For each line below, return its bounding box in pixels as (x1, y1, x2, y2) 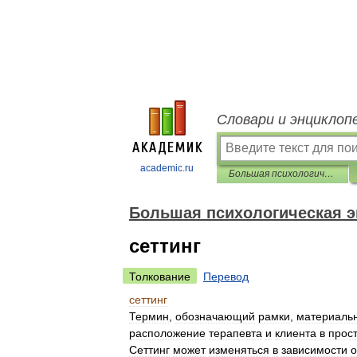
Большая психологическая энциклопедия (324, 168, 334, 179)
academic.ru (140, 163, 194, 174)
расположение (129, 327, 206, 339)
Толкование (129, 270, 190, 283)
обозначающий (175, 310, 255, 323)
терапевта (209, 327, 262, 339)
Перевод (203, 270, 249, 283)
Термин (129, 310, 169, 323)
